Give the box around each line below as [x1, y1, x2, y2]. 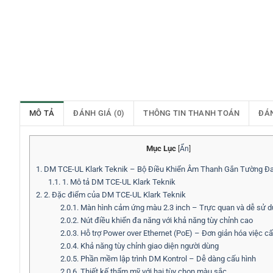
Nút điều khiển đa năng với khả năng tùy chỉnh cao [78, 216, 253, 225]
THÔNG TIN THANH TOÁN [143, 108, 240, 118]
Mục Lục [146, 144, 176, 154]
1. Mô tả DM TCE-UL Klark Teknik [60, 177, 175, 187]
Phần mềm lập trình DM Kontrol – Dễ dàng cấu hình [78, 254, 256, 264]
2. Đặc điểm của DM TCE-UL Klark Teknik [42, 190, 186, 200]
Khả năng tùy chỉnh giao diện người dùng [78, 241, 219, 251]
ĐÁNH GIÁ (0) [73, 108, 125, 118]
